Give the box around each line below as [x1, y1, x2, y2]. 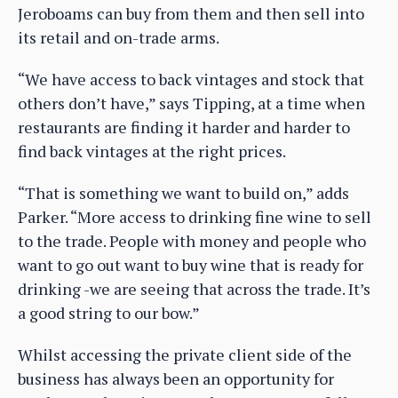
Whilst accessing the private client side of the [18, 344, 352, 366]
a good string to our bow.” [18, 302, 200, 324]
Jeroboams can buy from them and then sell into [18, 3, 364, 25]
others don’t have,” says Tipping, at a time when [18, 92, 365, 115]
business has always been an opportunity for [18, 368, 334, 390]
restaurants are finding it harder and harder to [18, 116, 350, 139]
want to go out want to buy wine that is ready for [18, 254, 363, 276]
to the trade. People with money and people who [18, 230, 366, 252]
